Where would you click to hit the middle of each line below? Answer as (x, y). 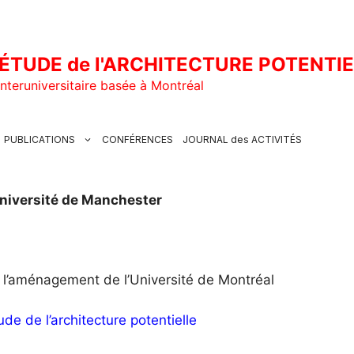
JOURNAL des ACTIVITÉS (242, 140)
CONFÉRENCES (137, 140)
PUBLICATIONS (40, 140)
